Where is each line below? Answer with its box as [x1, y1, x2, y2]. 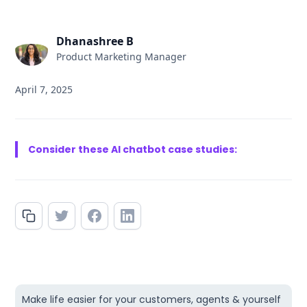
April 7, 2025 [15, 83, 73, 96]
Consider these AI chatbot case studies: [28, 143, 238, 156]
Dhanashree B [56, 34, 134, 49]
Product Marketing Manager [56, 50, 187, 63]
